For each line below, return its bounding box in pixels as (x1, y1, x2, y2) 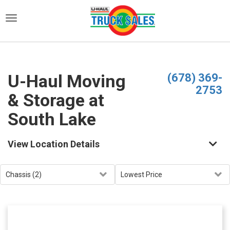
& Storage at (8, 90, 104, 110)
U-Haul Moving (8, 71, 126, 91)
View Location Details (8, 139, 100, 149)
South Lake (8, 109, 96, 129)
